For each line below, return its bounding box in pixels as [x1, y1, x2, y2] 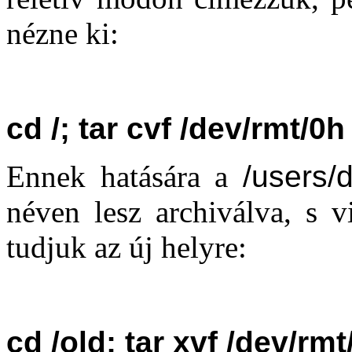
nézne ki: [6, 16, 119, 50]
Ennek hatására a [6, 159, 243, 193]
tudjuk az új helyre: [6, 230, 247, 264]
